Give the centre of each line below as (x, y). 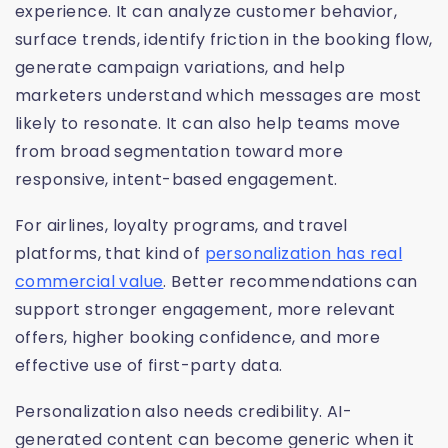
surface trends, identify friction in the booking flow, (224, 40)
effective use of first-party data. (149, 366)
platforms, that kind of (110, 254)
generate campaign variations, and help (180, 68)
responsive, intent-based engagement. (176, 180)
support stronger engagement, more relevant (205, 310)
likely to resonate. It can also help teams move (208, 124)
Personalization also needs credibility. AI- (184, 412)
